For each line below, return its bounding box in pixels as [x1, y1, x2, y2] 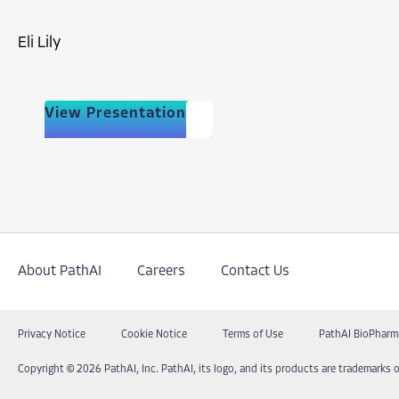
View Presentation [45, 106, 186, 122]
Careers [137, 264, 185, 279]
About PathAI [18, 264, 102, 279]
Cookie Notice [121, 330, 187, 341]
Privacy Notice [18, 330, 85, 341]
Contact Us [221, 264, 289, 279]
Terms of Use [223, 330, 283, 341]
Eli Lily [18, 35, 61, 53]
